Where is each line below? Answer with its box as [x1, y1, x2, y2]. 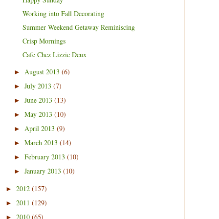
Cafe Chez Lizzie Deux [22, 50, 87, 59]
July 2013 [24, 81, 53, 90]
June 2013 [24, 95, 54, 105]
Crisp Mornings [22, 36, 66, 45]
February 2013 [24, 152, 67, 161]
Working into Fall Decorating [22, 9, 104, 18]
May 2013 [24, 109, 54, 119]
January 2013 [24, 166, 63, 175]
